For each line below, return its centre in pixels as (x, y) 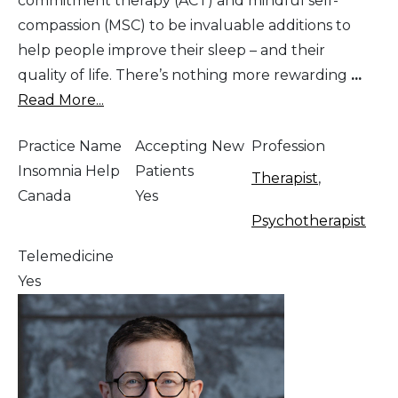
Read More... (61, 99)
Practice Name (70, 146)
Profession (288, 146)
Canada (44, 195)
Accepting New (189, 146)
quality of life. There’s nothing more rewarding (184, 75)
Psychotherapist (309, 220)
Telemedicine (66, 256)
